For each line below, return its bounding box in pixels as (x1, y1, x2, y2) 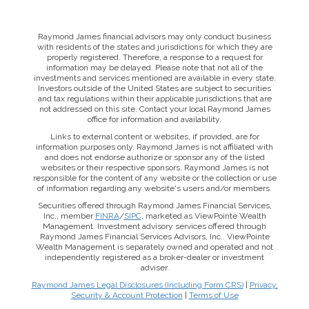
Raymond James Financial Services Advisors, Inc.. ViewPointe (39, 232, 270, 242)
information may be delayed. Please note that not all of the (46, 63, 263, 73)
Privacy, (249, 280, 278, 290)
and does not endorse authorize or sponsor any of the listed (44, 152, 265, 163)
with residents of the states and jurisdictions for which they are (37, 42, 272, 52)
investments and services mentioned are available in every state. (33, 73, 276, 83)
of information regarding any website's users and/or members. (37, 183, 272, 194)
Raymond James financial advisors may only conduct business (38, 32, 271, 42)
